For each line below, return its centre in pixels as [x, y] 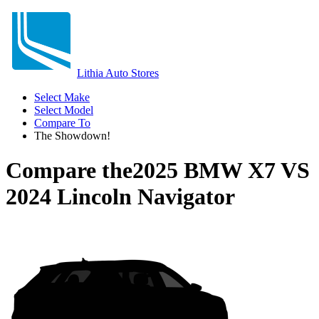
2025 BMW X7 [204, 171]
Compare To [62, 123]
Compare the [69, 171]
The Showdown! [72, 136]
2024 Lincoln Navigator [120, 197]
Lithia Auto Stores [118, 73]
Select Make [62, 97]
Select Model [64, 110]
